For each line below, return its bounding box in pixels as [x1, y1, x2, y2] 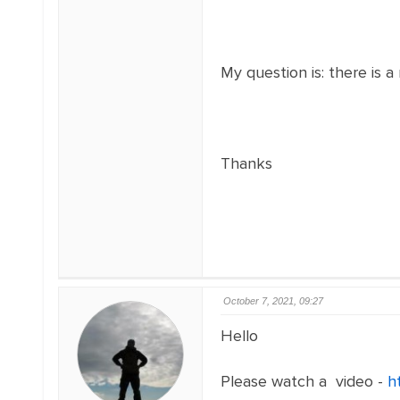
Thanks [220, 154, 272, 173]
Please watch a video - [220, 371, 387, 391]
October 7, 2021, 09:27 [222, 296, 323, 306]
